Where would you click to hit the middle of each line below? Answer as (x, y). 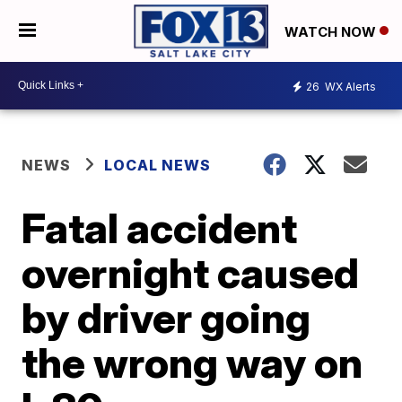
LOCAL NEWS (158, 165)
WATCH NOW (332, 31)
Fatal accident (160, 227)
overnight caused (191, 272)
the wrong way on (192, 362)
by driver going (166, 317)
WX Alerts (349, 87)
